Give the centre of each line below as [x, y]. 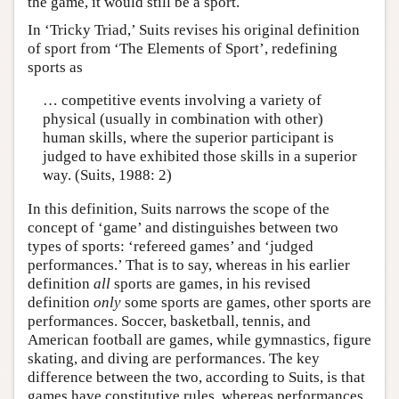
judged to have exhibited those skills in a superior [199, 156]
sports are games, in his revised [211, 283]
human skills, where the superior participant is [188, 138]
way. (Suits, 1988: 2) [107, 175]
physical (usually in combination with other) [183, 119]
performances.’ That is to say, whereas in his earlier [189, 265]
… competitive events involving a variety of [182, 100]
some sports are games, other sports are [246, 302]
